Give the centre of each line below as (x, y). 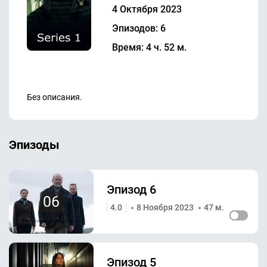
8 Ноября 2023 (165, 207)
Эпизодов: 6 (139, 28)
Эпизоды (34, 145)
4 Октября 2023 (147, 9)
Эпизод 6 (131, 190)
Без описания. (55, 97)
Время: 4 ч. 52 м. (149, 47)
